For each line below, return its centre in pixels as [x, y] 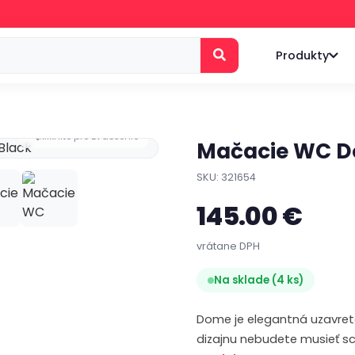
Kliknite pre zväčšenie [89, 136]
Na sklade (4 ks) [259, 280]
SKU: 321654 [226, 177]
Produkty [302, 55]
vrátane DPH [228, 246]
